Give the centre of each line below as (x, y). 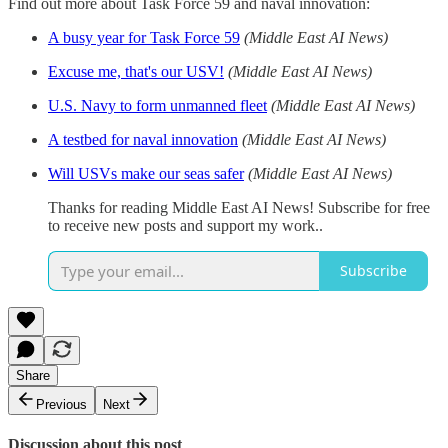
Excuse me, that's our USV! (136, 71)
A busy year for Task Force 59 (144, 37)
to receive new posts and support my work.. (185, 225)
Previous (61, 404)
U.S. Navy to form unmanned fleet (157, 105)
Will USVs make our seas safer (146, 173)
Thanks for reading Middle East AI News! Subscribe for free (239, 207)
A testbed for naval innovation (143, 139)
